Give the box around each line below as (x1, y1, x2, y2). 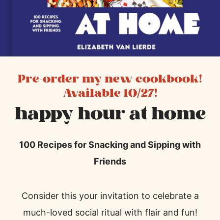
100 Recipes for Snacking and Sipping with (19, 139, 201, 150)
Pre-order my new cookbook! (18, 69, 202, 89)
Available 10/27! (62, 83, 158, 104)
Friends (94, 156, 126, 167)
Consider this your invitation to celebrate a (21, 191, 199, 201)
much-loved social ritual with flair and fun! (23, 207, 197, 218)
